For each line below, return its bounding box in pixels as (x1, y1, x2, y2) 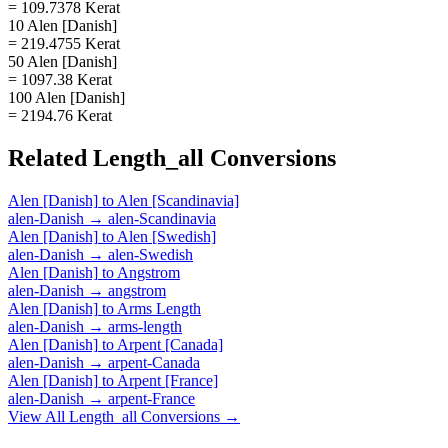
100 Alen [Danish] (8, 88, 125, 106)
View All (8, 407, 69, 425)
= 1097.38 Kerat (8, 70, 112, 88)
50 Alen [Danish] (8, 52, 117, 70)
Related (8, 144, 93, 171)
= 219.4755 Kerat (8, 34, 120, 52)
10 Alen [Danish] (8, 16, 117, 34)
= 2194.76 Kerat (8, 106, 112, 124)
